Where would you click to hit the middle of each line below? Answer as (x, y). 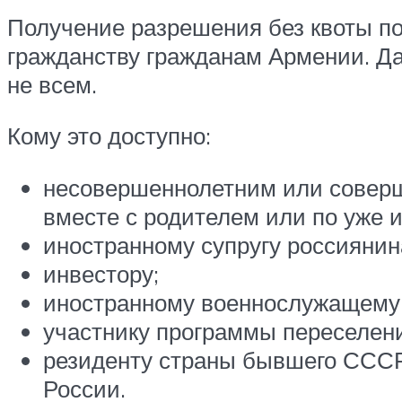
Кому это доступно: (109, 136)
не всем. (52, 84)
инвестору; (101, 273)
